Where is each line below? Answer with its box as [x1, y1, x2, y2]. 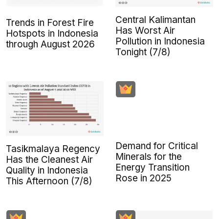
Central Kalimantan [115, 14, 196, 26]
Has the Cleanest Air [6, 154, 93, 166]
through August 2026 [6, 39, 95, 50]
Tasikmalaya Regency [6, 143, 100, 155]
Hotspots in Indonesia [6, 28, 98, 40]
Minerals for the [115, 151, 182, 163]
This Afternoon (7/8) [6, 175, 92, 187]
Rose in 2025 [115, 173, 172, 184]
